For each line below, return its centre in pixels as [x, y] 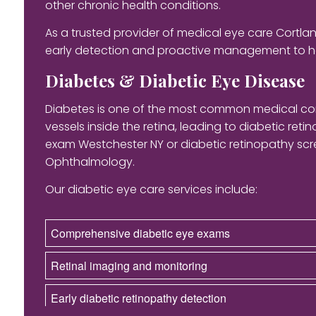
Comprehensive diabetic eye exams [140, 233]
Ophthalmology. [90, 162]
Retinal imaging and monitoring [129, 265]
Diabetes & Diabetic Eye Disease [175, 80]
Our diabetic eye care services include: [151, 189]
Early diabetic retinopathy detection [138, 298]
